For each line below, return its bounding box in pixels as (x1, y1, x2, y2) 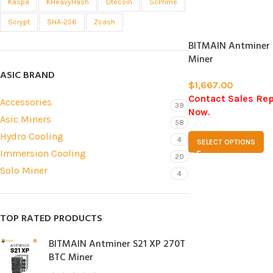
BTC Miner (49, 250, 93, 266)
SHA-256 (47, 18, 77, 26)
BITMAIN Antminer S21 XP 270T (49, 236, 185, 252)
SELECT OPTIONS (197, 137, 256, 146)
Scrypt (8, 18, 30, 26)
